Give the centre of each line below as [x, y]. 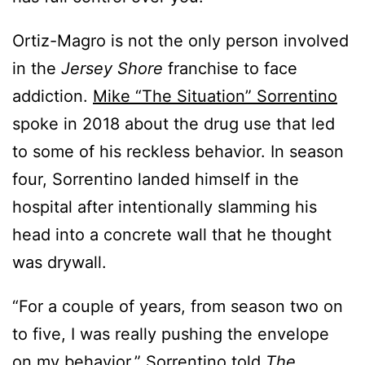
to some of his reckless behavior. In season [178, 152]
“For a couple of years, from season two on [178, 307]
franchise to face [230, 69]
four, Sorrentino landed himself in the [156, 180]
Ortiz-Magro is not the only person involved [180, 41]
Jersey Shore [110, 69]
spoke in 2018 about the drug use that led [174, 124]
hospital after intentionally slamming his [165, 207]
